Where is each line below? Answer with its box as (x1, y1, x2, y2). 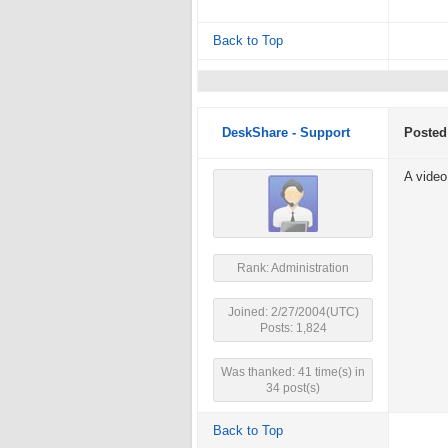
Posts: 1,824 (259, 321, 327, 335)
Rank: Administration (237, 261, 349, 275)
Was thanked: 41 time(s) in (221, 365, 365, 379)
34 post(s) (266, 381, 320, 395)
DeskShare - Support (222, 126, 350, 140)
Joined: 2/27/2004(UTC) (227, 305, 359, 319)
